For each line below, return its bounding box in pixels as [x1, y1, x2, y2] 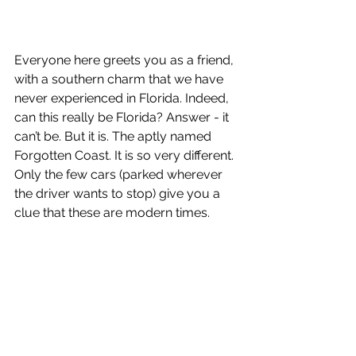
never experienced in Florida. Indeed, [14, 90, 232, 106]
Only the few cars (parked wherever [14, 166, 226, 182]
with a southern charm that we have [14, 71, 226, 87]
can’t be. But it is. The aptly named [14, 128, 215, 144]
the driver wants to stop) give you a [14, 185, 223, 201]
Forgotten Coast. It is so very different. [14, 147, 237, 163]
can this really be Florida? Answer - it [14, 109, 232, 125]
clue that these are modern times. [14, 204, 213, 220]
